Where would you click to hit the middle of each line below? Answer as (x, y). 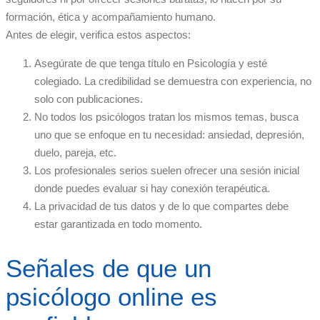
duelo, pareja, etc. (75, 153)
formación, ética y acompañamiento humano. (111, 17)
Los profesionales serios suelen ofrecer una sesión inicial (167, 171)
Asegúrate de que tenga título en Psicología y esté (151, 64)
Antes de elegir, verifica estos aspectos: (98, 35)
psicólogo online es (111, 296)
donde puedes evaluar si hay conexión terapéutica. (152, 189)
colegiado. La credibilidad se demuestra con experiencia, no (173, 81)
